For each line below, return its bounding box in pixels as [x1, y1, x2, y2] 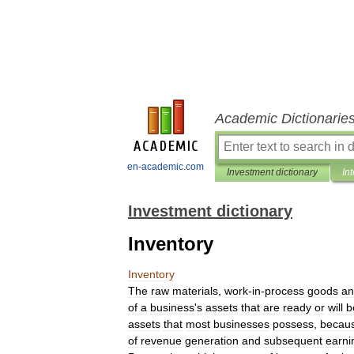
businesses [213, 318, 269, 330]
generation [185, 334, 239, 347]
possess [273, 318, 314, 330]
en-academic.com [127, 161, 204, 172]
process [265, 284, 304, 297]
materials [172, 284, 218, 297]
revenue [141, 334, 182, 347]
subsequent [264, 334, 322, 347]
